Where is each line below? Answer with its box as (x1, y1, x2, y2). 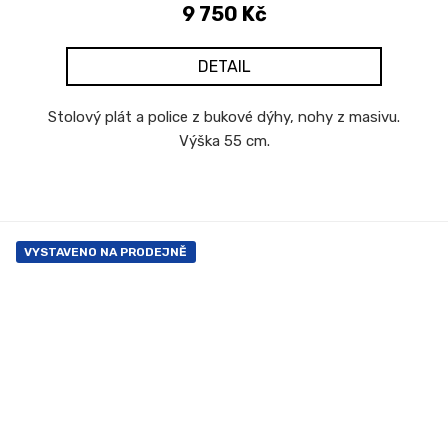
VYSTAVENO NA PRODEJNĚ (24, 244, 187, 259)
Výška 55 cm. (178, 131, 270, 150)
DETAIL (197, 56, 251, 76)
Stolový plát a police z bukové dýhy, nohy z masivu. (48, 107, 400, 126)
